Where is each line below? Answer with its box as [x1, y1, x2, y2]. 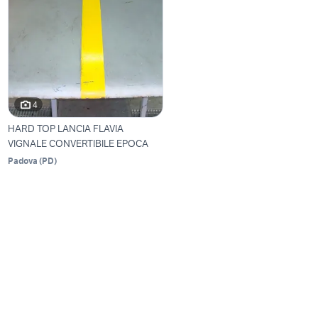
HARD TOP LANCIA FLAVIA [8, 122, 124, 136]
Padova [8, 155, 38, 167]
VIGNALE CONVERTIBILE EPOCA [8, 137, 149, 150]
